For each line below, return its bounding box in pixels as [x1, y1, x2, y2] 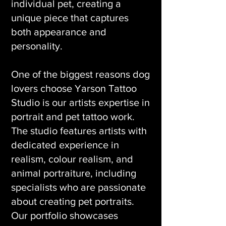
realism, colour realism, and [11, 153, 133, 164]
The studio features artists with [11, 125, 147, 136]
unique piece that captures [11, 12, 129, 23]
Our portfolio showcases [11, 210, 118, 221]
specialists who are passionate [11, 182, 146, 193]
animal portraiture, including [11, 167, 136, 179]
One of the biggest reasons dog [11, 69, 150, 80]
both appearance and [11, 26, 106, 37]
